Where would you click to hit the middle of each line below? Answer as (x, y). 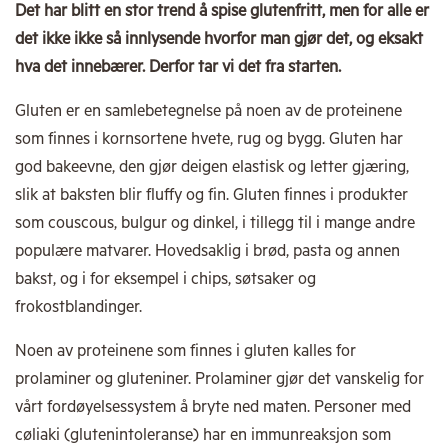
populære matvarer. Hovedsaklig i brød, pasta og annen (207, 251)
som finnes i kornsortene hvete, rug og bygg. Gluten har (209, 139)
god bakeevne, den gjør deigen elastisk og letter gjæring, (212, 167)
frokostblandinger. (78, 307)
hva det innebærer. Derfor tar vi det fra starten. (178, 67)
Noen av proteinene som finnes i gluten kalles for (185, 351)
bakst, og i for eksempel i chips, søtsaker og (165, 279)
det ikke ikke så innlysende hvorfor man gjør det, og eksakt (219, 39)
